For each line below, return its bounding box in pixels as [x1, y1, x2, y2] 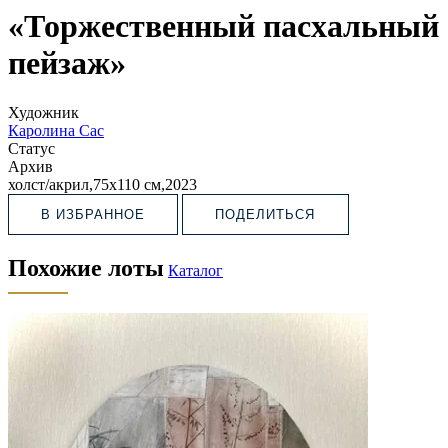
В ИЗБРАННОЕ [41, 206, 146, 222]
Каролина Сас [8, 121, 104, 139]
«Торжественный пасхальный [8, 8, 439, 45]
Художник [8, 103, 79, 121]
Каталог [168, 261, 223, 279]
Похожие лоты [8, 254, 164, 281]
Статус [8, 139, 55, 157]
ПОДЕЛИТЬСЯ [215, 206, 316, 222]
